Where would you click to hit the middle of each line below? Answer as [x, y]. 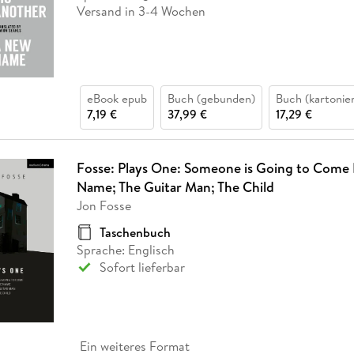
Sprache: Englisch [125, 249]
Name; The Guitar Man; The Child [175, 186]
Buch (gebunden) [211, 98]
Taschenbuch [135, 232]
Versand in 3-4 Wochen [141, 11]
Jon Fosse [104, 205]
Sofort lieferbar [142, 267]
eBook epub [117, 98]
